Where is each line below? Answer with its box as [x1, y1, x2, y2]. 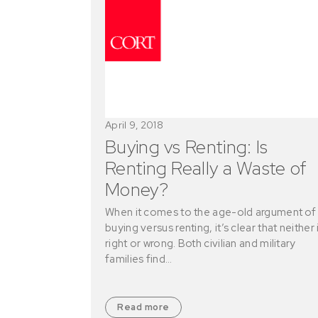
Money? [105, 177, 168, 202]
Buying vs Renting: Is [105, 135, 268, 160]
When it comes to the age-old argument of [105, 205, 316, 220]
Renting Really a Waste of [105, 156, 307, 181]
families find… [105, 252, 172, 267]
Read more [117, 301, 170, 314]
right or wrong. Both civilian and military [105, 236, 296, 251]
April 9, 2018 [105, 119, 163, 132]
